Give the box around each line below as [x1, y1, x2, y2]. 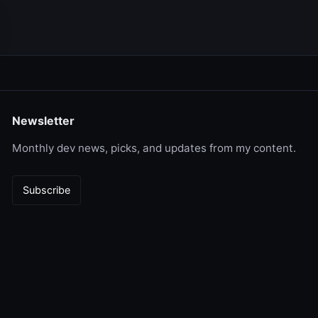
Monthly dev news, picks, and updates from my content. [11, 141, 296, 155]
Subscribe [22, 184, 70, 197]
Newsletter [11, 114, 75, 128]
